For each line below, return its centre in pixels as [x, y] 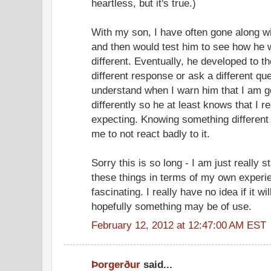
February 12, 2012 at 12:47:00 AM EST [179, 225]
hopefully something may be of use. [171, 207]
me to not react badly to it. [151, 134]
